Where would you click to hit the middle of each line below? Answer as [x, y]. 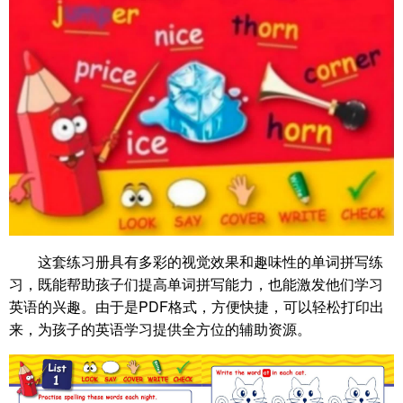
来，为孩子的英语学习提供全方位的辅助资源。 [160, 328]
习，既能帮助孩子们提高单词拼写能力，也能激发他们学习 [196, 283]
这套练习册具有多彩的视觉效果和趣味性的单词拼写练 [210, 261]
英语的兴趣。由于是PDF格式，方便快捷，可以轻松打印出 [197, 306]
